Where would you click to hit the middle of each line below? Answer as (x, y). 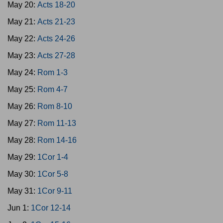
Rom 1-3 (53, 72)
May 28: (22, 140)
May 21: (22, 22)
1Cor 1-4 (53, 157)
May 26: (22, 106)
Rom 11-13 (57, 123)
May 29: (22, 157)
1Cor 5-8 (53, 174)
